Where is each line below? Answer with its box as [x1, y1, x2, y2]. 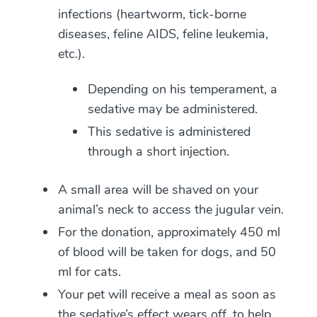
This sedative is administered [88, 123, 250, 140]
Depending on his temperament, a [88, 81, 277, 98]
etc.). [58, 45, 85, 62]
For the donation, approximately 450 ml [58, 224, 280, 241]
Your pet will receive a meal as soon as [58, 286, 276, 303]
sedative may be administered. [88, 100, 258, 117]
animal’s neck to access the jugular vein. [58, 201, 284, 218]
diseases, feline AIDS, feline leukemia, [58, 25, 268, 42]
